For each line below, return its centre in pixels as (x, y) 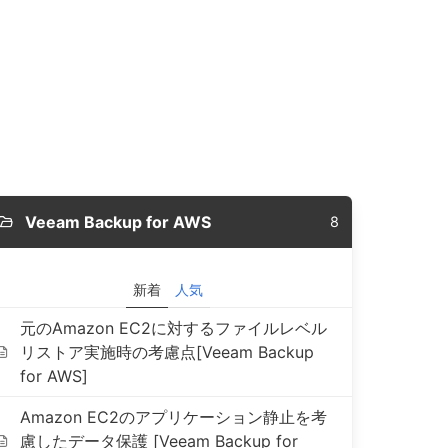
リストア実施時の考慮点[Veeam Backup (167, 352)
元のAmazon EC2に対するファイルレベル (174, 328)
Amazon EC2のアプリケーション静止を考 (174, 417)
